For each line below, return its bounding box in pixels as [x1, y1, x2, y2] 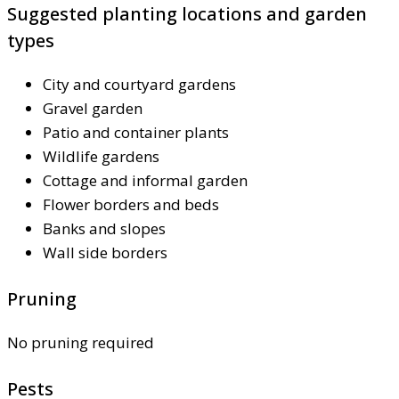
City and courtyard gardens [43, 73, 236, 94]
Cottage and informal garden [43, 169, 248, 191]
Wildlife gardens [43, 145, 159, 167]
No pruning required [7, 331, 154, 353]
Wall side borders [43, 241, 167, 263]
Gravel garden [43, 97, 142, 118]
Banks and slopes [43, 217, 166, 239]
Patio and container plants [43, 121, 229, 142]
